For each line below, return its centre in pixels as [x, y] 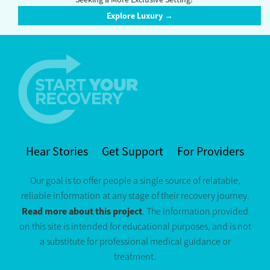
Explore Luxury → [140, 16]
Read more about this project [82, 211]
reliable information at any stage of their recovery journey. [135, 196]
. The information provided [195, 211]
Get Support [133, 151]
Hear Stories [57, 151]
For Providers [211, 151]
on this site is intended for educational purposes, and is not [135, 226]
